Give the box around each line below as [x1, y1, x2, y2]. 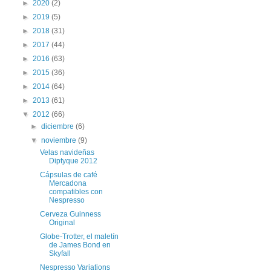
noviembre [41, 136, 79, 145]
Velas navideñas [39, 148, 94, 157]
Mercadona [48, 179, 87, 188]
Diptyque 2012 [48, 157, 97, 165]
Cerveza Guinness [39, 210, 101, 218]
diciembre [41, 122, 76, 131]
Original [48, 218, 75, 227]
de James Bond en [48, 241, 111, 249]
